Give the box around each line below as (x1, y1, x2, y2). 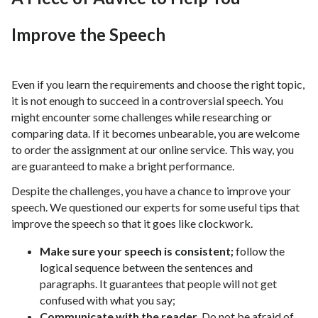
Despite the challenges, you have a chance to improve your (11, 184, 291, 198)
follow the (234, 244, 285, 258)
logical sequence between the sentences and (40, 261, 253, 275)
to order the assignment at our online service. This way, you (11, 143, 294, 157)
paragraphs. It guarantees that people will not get (40, 277, 277, 291)
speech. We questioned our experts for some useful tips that (11, 200, 300, 214)
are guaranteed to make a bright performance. (11, 159, 234, 173)
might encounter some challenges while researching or (11, 110, 272, 124)
